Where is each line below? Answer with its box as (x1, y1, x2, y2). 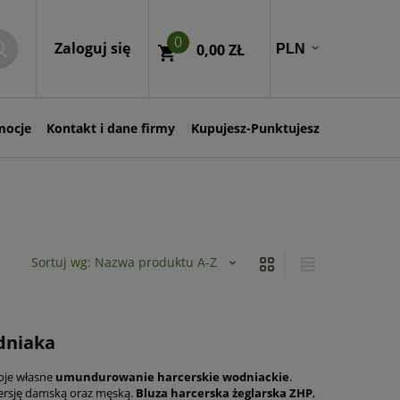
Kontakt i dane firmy (46, 119, 176, 137)
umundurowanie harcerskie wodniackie (55, 369, 289, 386)
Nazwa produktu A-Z (95, 254, 217, 271)
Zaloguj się (54, 38, 130, 58)
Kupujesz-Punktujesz (191, 119, 320, 137)
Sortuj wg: (31, 254, 95, 271)
